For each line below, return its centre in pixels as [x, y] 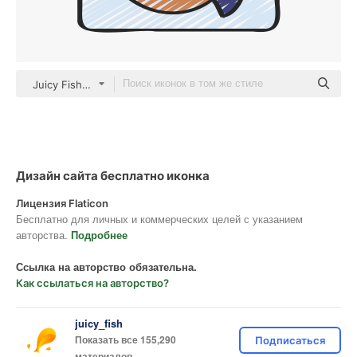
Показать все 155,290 [126, 339]
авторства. [43, 235]
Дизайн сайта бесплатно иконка [113, 176]
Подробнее [99, 235]
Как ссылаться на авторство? [92, 283]
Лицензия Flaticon [62, 203]
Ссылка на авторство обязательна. [106, 267]
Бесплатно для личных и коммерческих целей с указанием [159, 219]
